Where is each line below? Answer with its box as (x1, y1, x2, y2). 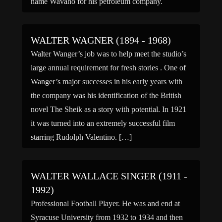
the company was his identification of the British (31, 91, 181, 100)
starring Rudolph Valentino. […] (31, 133, 132, 141)
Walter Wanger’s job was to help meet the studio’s (31, 50, 186, 58)
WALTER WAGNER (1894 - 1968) (31, 35, 171, 46)
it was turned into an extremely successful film (31, 119, 175, 127)
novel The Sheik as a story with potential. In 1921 (31, 105, 186, 113)
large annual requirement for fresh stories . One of (31, 63, 186, 72)
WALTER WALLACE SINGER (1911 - (31, 170, 187, 181)
